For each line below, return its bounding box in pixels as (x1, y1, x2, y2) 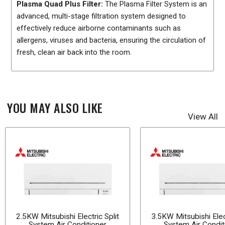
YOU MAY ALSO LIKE (7, 98, 103, 117)
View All (188, 111, 218, 122)
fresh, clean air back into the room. (17, 48, 132, 57)
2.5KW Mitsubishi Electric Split (16, 212, 119, 221)
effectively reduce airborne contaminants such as (17, 24, 181, 33)
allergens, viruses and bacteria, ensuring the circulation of (17, 36, 206, 45)
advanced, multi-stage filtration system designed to (17, 12, 186, 21)
